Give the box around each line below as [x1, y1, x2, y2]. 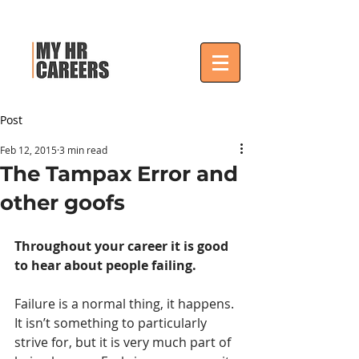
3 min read [59, 143, 107, 156]
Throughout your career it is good [14, 237, 232, 255]
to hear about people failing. [14, 256, 196, 274]
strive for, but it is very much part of [14, 333, 234, 351]
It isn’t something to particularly [14, 314, 210, 332]
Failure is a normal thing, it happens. [14, 295, 237, 313]
